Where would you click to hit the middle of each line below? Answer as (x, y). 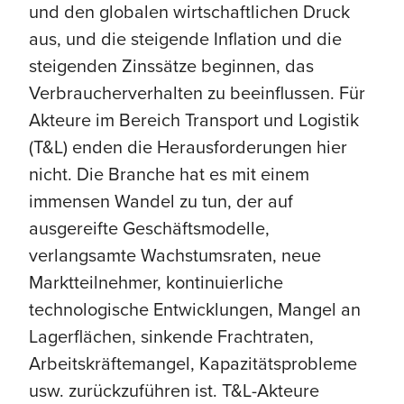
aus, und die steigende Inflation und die (185, 38)
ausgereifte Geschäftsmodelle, (149, 228)
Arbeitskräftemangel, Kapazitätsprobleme (193, 363)
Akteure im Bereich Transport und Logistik (194, 119)
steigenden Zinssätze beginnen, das (171, 65)
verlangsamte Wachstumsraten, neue (175, 255)
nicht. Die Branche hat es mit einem (169, 174)
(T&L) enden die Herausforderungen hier (188, 147)
